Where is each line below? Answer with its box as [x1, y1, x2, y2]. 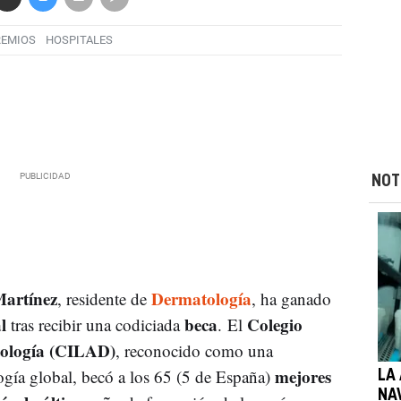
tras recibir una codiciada [5, 312, 184, 336]
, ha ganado [251, 286, 331, 310]
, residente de [56, 286, 151, 310]
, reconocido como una [115, 338, 273, 362]
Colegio [246, 311, 303, 337]
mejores [274, 363, 331, 388]
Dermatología [150, 286, 252, 311]
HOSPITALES [45, 33, 113, 47]
